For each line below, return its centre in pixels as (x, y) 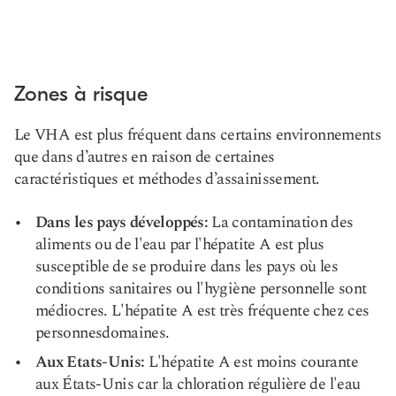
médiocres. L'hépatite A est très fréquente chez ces (202, 311)
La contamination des (281, 222)
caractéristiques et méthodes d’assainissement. (167, 179)
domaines (134, 333)
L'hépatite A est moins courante (251, 362)
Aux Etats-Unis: (90, 362)
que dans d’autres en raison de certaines (145, 157)
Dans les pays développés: (122, 222)
